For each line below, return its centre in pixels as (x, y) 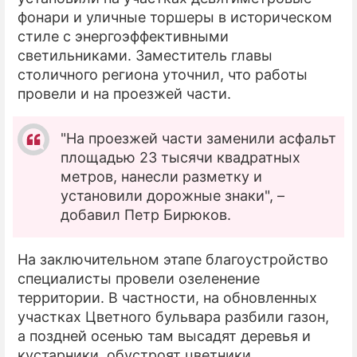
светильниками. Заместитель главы (145, 55)
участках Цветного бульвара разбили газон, (173, 316)
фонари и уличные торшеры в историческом (175, 17)
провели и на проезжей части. (124, 93)
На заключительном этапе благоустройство (173, 259)
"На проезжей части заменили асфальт (198, 138)
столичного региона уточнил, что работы (163, 74)
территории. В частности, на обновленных (167, 297)
